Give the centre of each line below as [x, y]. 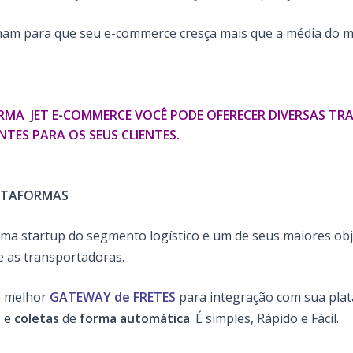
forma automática [135, 319]
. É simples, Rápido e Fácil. [264, 319]
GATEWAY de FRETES [113, 297]
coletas [37, 319]
